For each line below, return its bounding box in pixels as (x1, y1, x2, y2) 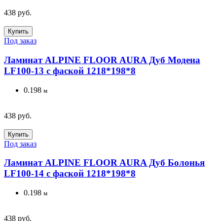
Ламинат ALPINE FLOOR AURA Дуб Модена (4, 54, 200, 65)
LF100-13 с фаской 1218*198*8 (4, 65, 136, 76)
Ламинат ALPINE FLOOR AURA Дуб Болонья (4, 157, 205, 168)
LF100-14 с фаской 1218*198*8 (4, 168, 136, 179)
